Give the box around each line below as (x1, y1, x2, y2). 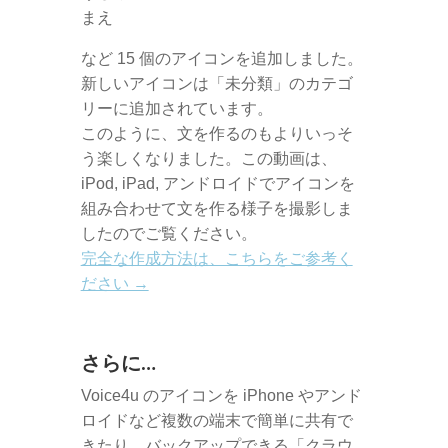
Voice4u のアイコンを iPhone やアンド (80, 387, 362, 404)
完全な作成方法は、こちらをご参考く (80, 250, 353, 267)
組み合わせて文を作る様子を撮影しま (80, 200, 353, 217)
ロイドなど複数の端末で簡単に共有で (80, 412, 353, 429)
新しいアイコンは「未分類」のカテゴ (80, 75, 353, 92)
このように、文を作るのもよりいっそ (80, 125, 353, 142)
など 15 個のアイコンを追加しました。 (80, 50, 363, 67)
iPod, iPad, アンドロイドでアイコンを (80, 175, 355, 192)
